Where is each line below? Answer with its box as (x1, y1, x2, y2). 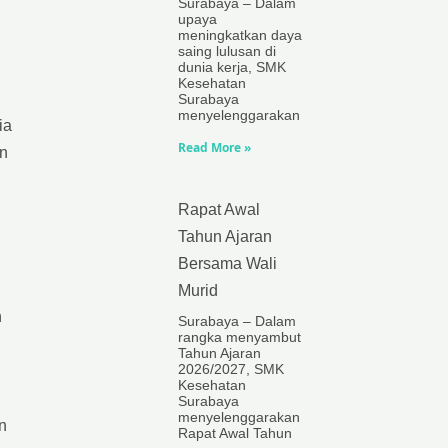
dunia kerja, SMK (178, 59, 286, 75)
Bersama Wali (178, 255, 277, 272)
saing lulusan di (178, 43, 276, 59)
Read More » (178, 139, 251, 156)
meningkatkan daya (178, 27, 302, 43)
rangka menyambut (178, 329, 301, 345)
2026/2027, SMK (178, 361, 284, 377)
